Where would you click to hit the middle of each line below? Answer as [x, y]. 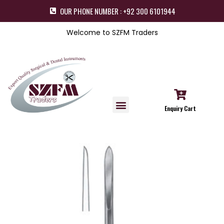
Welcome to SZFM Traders [112, 32]
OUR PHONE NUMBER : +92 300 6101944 [117, 11]
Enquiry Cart [180, 108]
